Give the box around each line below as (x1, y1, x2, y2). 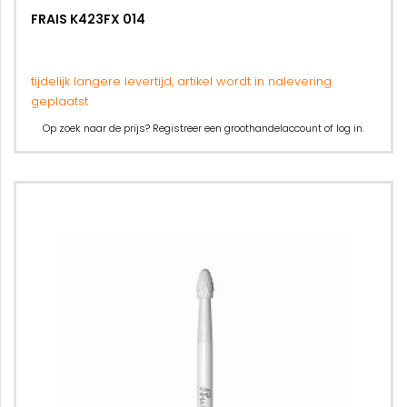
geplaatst (31, 93, 88, 110)
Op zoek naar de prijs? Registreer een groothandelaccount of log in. (43, 121, 364, 135)
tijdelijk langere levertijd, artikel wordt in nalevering (31, 73, 332, 90)
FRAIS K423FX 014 (31, 10, 145, 28)
